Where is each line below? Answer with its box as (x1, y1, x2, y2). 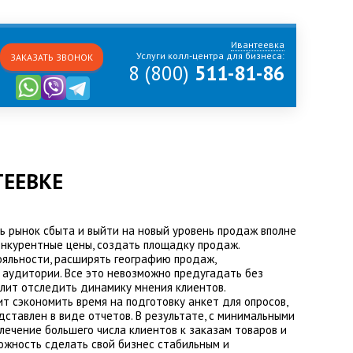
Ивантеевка (231, 39, 284, 50)
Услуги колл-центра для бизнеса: (136, 50, 284, 61)
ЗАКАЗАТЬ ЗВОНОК (10, 51, 93, 63)
